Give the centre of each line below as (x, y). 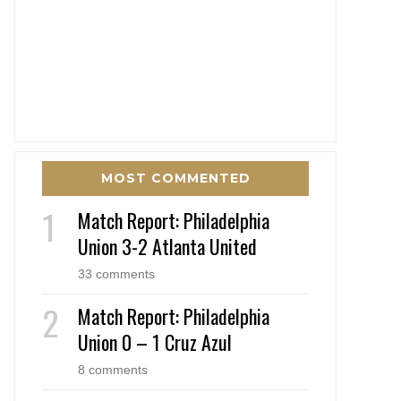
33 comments (116, 273)
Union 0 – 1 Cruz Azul (155, 341)
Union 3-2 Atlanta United (167, 246)
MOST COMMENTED (175, 178)
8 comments (113, 369)
